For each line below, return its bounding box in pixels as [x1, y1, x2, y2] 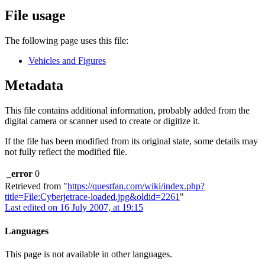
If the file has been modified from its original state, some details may [5, 136, 258, 147]
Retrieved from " [5, 181, 67, 192]
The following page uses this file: [5, 35, 128, 46]
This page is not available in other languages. [5, 248, 172, 259]
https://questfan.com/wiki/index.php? [67, 181, 205, 192]
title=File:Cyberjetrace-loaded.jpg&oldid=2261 [5, 192, 180, 202]
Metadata [5, 77, 63, 93]
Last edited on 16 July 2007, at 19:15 [5, 202, 143, 213]
